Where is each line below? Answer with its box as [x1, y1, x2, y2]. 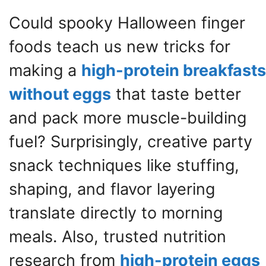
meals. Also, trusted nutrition [9, 226, 226, 246]
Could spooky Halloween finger [9, 12, 245, 33]
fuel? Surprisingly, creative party [9, 131, 252, 151]
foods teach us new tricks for [9, 36, 230, 56]
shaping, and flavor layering [9, 179, 215, 199]
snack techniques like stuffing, [9, 155, 239, 175]
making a [9, 60, 81, 80]
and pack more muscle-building [9, 107, 246, 128]
